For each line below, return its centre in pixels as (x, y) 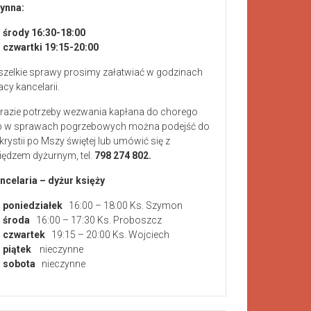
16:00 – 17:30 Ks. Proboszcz (96, 220)
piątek (19, 249)
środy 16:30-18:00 (44, 32)
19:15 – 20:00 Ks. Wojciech (107, 234)
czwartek (24, 234)
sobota (22, 263)
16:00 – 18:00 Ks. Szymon (123, 205)
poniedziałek (33, 205)
